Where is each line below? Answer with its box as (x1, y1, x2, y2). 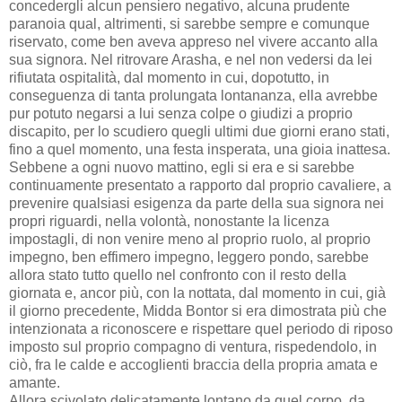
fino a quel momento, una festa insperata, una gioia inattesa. (9, 141, 390, 157)
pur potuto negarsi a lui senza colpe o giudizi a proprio (9, 105, 353, 121)
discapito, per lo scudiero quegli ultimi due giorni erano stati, (9, 123, 389, 139)
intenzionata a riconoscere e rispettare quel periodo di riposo (9, 320, 393, 336)
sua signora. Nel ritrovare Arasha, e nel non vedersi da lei (9, 51, 372, 67)
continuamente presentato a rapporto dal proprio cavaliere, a (9, 177, 391, 193)
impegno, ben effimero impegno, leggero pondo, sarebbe (9, 249, 369, 265)
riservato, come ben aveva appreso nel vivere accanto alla (9, 33, 378, 49)
